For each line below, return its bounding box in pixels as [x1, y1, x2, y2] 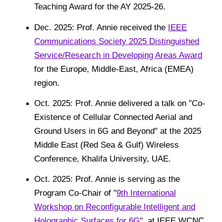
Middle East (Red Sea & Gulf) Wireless [34, 139, 179, 150]
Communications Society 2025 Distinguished [34, 36, 200, 46]
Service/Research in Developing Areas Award [34, 50, 203, 60]
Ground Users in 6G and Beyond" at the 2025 [34, 125, 202, 136]
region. [34, 77, 60, 88]
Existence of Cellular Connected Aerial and [34, 111, 193, 122]
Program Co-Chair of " [34, 188, 117, 198]
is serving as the [118, 174, 180, 184]
